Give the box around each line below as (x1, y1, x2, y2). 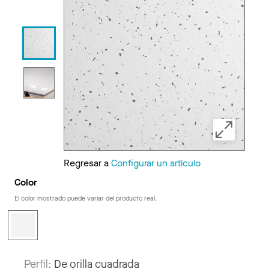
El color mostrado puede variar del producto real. (14, 194, 157, 203)
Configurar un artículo (111, 157, 201, 169)
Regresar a (64, 157, 111, 169)
